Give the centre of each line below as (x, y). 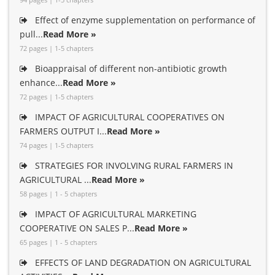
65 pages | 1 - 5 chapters (58, 242)
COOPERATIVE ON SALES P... (77, 228)
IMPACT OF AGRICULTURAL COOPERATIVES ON (129, 117)
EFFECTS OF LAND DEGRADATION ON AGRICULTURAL (142, 262)
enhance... (41, 83)
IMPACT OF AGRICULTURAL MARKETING (114, 214)
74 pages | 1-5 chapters (56, 145)
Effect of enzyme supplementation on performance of (144, 20)
